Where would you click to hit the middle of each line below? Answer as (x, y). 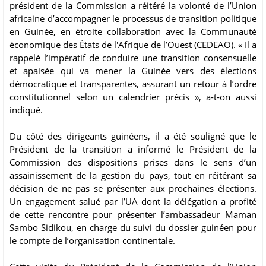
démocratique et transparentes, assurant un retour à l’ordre (133, 84)
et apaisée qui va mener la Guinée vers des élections (133, 71)
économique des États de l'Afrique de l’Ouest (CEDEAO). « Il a (133, 45)
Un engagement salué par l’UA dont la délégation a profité (133, 202)
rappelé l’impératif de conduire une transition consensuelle (133, 58)
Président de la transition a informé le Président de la (133, 149)
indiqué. (26, 110)
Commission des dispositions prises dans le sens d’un (133, 162)
